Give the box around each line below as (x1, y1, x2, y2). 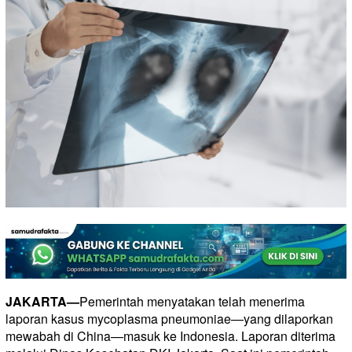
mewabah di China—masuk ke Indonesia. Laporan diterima (5, 327, 335, 346)
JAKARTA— (5, 292, 79, 311)
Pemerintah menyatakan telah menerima (79, 292, 305, 311)
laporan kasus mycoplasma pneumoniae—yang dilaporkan (5, 310, 333, 328)
